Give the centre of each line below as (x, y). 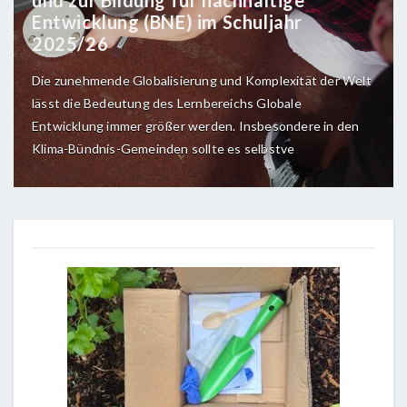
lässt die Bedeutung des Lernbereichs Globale (167, 103)
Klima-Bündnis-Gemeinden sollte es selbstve (164, 148)
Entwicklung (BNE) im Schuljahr (168, 21)
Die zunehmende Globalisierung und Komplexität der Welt (202, 80)
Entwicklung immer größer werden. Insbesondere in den (196, 125)
